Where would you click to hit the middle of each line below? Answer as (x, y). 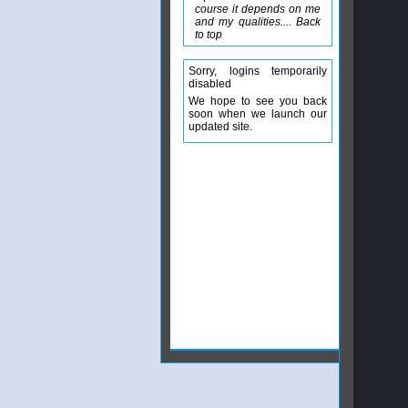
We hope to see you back (258, 101)
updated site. (220, 127)
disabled (210, 84)
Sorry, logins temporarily (258, 71)
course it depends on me (258, 9)
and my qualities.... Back (258, 22)
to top (209, 35)
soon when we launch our (258, 114)
